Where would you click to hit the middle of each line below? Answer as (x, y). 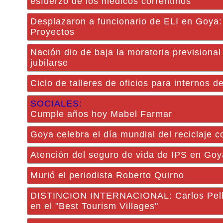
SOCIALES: (56, 104)
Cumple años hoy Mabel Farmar (101, 114)
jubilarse (51, 63)
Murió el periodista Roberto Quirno (107, 175)
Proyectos (53, 32)
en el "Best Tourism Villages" (94, 206)
